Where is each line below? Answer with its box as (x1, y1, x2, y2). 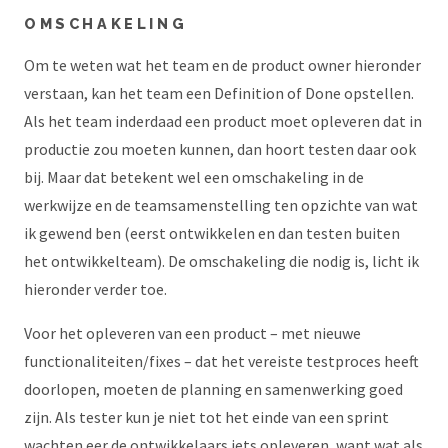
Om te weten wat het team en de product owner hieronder (24, 55, 421, 75)
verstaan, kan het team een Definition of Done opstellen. (24, 83, 414, 103)
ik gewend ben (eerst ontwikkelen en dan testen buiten (24, 223, 400, 243)
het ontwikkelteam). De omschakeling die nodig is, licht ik (24, 251, 419, 271)
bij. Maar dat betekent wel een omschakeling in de (24, 167, 364, 187)
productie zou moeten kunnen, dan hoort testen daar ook (24, 139, 416, 159)
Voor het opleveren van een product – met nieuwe (24, 323, 361, 343)
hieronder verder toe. (24, 279, 167, 299)
